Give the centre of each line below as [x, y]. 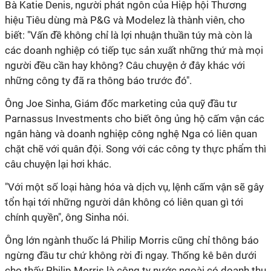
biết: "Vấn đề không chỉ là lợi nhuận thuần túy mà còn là [129, 35]
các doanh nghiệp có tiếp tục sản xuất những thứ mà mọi [134, 50]
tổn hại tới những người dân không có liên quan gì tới [124, 202]
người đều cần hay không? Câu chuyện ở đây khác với [125, 65]
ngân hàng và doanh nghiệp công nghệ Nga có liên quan [131, 134]
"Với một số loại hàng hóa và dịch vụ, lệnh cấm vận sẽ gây [134, 187]
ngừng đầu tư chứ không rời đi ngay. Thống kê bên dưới [131, 255]
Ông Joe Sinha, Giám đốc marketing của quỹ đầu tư [121, 103]
